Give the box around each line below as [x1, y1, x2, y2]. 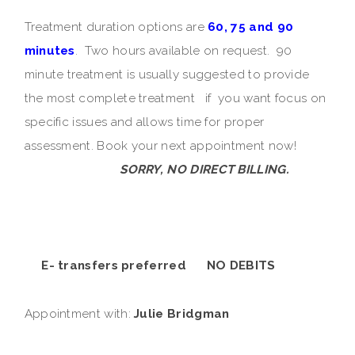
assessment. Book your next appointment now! [24, 138, 327, 153]
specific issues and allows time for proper [24, 114, 265, 129]
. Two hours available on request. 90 [74, 43, 292, 58]
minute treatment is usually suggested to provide [24, 67, 310, 82]
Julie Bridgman [134, 306, 230, 321]
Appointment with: [24, 306, 135, 321]
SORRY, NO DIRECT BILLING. [120, 162, 288, 177]
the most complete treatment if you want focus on [24, 90, 326, 105]
